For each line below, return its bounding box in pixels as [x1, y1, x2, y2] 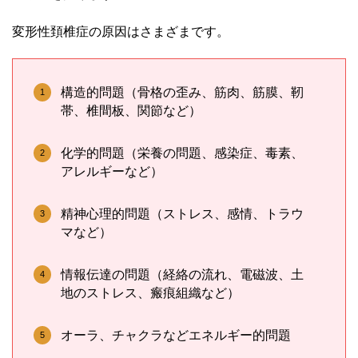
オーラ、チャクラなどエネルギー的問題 [61, 328, 291, 342]
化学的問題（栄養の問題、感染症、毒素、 [61, 145, 304, 160]
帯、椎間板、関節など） [61, 103, 201, 117]
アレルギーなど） [61, 164, 163, 178]
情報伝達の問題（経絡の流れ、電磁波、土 [61, 267, 304, 281]
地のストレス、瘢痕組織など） [61, 285, 240, 300]
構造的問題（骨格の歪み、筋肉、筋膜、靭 [61, 85, 304, 99]
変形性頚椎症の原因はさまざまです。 [12, 24, 229, 38]
